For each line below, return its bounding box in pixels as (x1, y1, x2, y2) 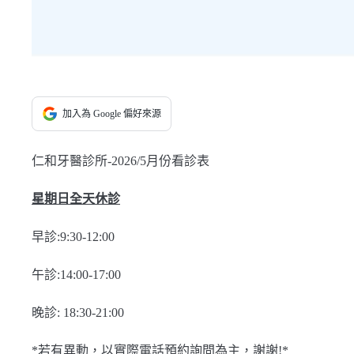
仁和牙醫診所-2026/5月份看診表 (32, 154, 209, 168)
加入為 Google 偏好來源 (62, 108, 161, 119)
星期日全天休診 (32, 192, 120, 205)
